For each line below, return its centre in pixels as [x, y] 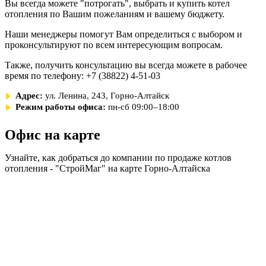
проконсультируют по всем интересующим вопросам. [114, 45]
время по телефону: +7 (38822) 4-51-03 [83, 76]
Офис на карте [53, 134]
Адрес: [29, 96]
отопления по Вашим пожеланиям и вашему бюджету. [115, 14]
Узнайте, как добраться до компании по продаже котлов [118, 157]
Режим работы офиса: [61, 107]
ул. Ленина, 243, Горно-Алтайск [107, 96]
